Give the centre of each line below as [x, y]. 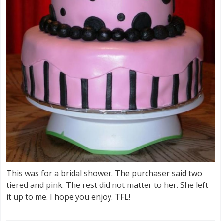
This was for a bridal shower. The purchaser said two [104, 173]
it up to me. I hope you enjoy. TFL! [68, 197]
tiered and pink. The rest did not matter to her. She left [107, 185]
